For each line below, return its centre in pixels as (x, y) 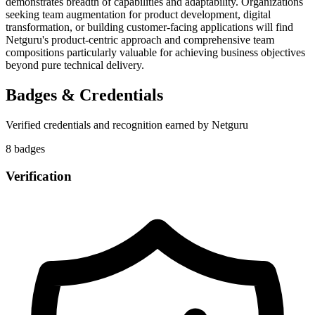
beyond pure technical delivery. (75, 65)
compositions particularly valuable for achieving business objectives (155, 53)
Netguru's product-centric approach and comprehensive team (140, 40)
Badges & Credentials (84, 95)
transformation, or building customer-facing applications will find (149, 27)
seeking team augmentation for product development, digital (138, 15)
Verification (39, 176)
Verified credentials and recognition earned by (109, 125)
